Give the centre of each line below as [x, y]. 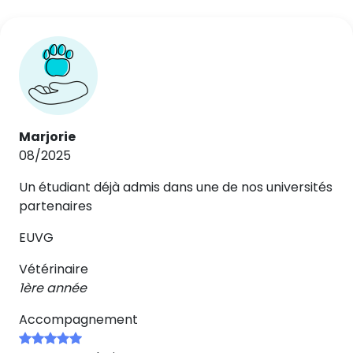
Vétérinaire [54, 269]
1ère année [53, 288]
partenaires [56, 206]
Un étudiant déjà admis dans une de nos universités [176, 187]
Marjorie [47, 137]
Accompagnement [78, 320]
